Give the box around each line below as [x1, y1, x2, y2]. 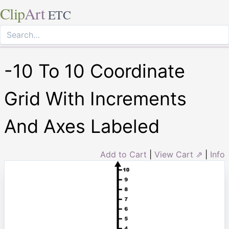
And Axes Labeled [4, 115, 159, 138]
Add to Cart [100, 149, 147, 159]
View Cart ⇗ [154, 149, 202, 159]
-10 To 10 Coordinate [4, 60, 185, 82]
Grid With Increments [4, 87, 187, 110]
